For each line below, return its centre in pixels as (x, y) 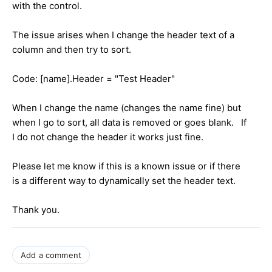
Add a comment (51, 255)
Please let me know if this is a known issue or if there (126, 166)
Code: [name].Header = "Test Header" (93, 78)
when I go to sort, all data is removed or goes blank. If (129, 122)
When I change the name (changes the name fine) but (127, 107)
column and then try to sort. (72, 49)
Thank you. (36, 209)
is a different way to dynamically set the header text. (124, 180)
